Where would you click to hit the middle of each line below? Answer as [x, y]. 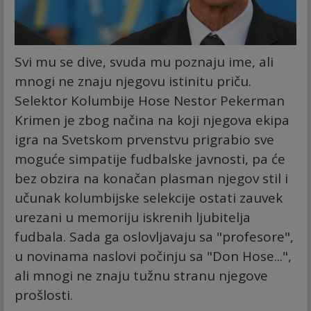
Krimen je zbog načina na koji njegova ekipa [152, 120]
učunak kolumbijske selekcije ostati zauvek [149, 198]
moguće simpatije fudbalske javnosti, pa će [150, 159]
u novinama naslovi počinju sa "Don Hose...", [153, 257]
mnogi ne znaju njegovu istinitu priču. [133, 82]
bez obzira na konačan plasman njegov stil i [151, 179]
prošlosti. [44, 295]
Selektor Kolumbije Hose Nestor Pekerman [150, 101]
